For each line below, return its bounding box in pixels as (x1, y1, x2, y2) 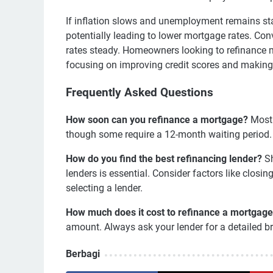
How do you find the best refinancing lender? (66, 152, 262, 165)
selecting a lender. (66, 182, 143, 194)
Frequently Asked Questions (66, 86, 213, 100)
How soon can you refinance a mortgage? (66, 113, 248, 126)
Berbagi (66, 247, 100, 260)
